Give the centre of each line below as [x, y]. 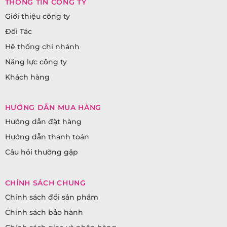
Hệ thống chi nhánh [42, 46]
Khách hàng [27, 77]
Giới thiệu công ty [37, 16]
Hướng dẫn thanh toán [47, 137]
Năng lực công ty [36, 62]
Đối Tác [18, 31]
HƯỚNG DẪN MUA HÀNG [53, 108]
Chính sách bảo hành [44, 212]
